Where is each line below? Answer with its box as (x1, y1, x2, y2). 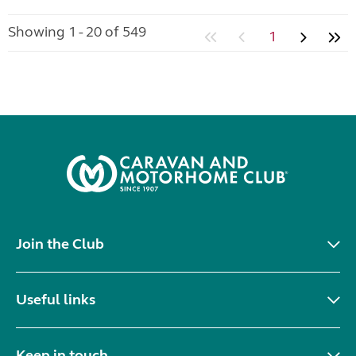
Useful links (16, 290, 95, 308)
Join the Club (16, 234, 104, 253)
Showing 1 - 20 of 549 (8, 22, 146, 41)
